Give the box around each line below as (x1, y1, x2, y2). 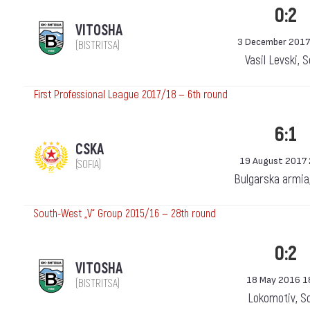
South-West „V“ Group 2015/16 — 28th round (34, 207, 216, 221)
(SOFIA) (75, 158, 101, 172)
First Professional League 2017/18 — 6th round (34, 88, 228, 102)
